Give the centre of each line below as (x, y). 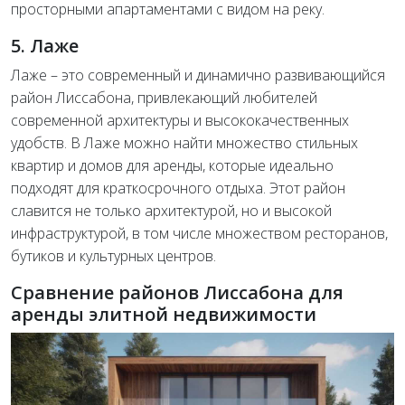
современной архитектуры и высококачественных (180, 121)
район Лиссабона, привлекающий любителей (164, 98)
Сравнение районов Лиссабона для (177, 293)
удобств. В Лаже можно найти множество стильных (184, 143)
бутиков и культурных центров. (113, 256)
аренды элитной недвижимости (164, 315)
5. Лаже (45, 46)
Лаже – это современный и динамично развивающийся (198, 75)
